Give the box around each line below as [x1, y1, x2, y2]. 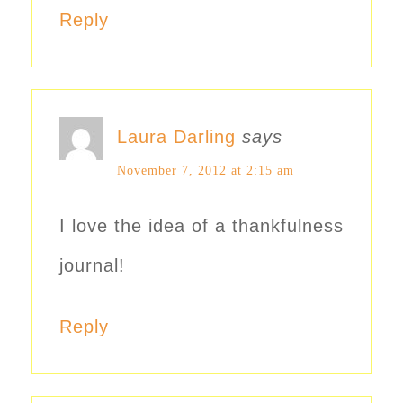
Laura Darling [117, 126, 236, 147]
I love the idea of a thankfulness [59, 215, 344, 236]
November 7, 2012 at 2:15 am [117, 163, 294, 177]
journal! [59, 255, 125, 275]
